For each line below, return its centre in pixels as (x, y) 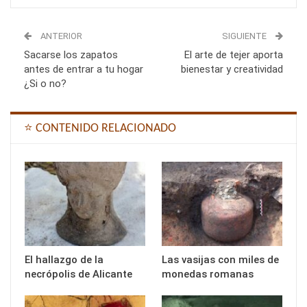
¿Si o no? (45, 84)
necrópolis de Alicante (78, 274)
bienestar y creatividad (232, 70)
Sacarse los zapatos (71, 55)
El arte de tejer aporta (234, 55)
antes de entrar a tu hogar (84, 70)
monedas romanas (208, 274)
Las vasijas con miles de (220, 260)
